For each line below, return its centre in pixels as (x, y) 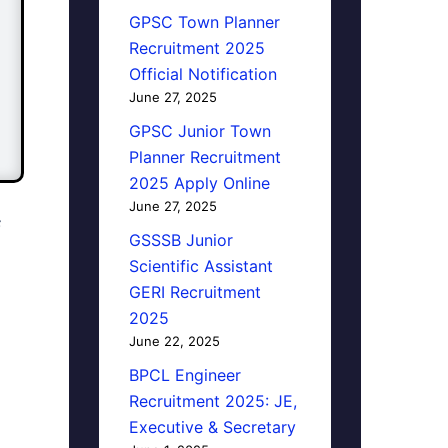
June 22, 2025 (174, 341)
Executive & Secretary (212, 427)
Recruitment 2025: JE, (212, 401)
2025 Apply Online (199, 183)
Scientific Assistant (200, 266)
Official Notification (202, 74)
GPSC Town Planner (204, 22)
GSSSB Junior (180, 240)
